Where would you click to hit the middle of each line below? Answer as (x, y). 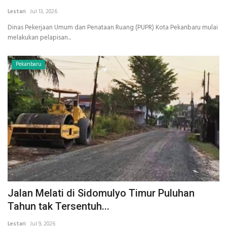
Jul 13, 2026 (44, 11)
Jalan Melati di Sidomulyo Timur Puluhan (101, 193)
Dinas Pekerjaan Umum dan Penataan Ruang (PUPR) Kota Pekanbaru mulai (113, 27)
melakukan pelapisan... (39, 37)
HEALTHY (24, 49)
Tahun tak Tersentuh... (59, 206)
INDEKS (20, 23)
